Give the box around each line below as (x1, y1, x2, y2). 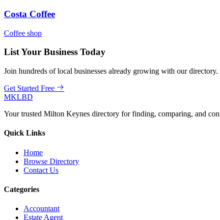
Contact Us (24, 165, 58, 174)
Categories (4, 185, 39, 193)
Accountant (24, 204, 59, 213)
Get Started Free (4, 83, 55, 92)
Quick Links (4, 129, 45, 137)
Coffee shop (4, 28, 42, 37)
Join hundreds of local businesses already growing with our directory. (4, 66, 218, 75)
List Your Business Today (4, 47, 106, 57)
